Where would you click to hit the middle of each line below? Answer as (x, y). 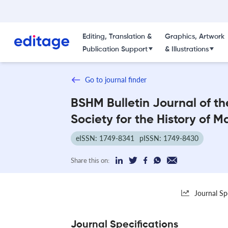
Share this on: (90, 160)
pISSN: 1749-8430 (169, 138)
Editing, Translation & (117, 37)
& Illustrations (187, 49)
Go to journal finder (116, 80)
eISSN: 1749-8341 (105, 138)
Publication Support (115, 49)
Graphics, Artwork (194, 37)
